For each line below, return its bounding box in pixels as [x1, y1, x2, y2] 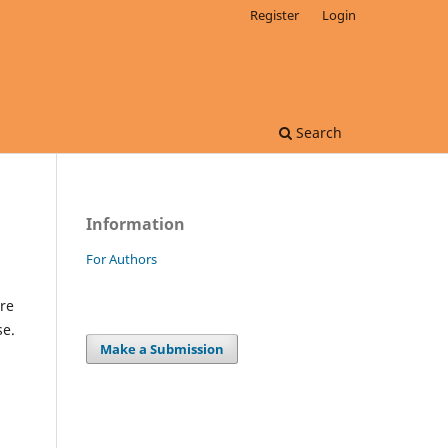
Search [292, 122, 342, 142]
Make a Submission [100, 339, 225, 358]
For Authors [86, 249, 157, 268]
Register [250, 5, 300, 24]
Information [86, 212, 185, 235]
